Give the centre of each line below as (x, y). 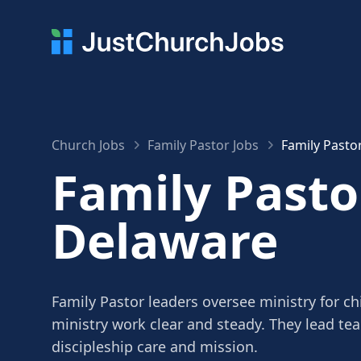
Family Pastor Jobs (203, 145)
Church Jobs (88, 145)
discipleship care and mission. (155, 346)
